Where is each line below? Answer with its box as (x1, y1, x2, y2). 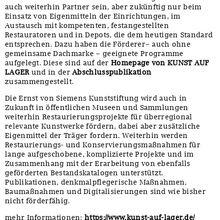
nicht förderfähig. (5, 196, 70, 205)
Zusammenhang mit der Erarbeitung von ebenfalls (5, 159, 191, 168)
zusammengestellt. (5, 77, 74, 86)
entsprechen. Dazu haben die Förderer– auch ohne (5, 39, 191, 49)
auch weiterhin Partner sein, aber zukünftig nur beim (5, 2, 202, 11)
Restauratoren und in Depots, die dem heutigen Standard (5, 30, 213, 39)
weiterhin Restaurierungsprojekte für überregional (5, 112, 192, 121)
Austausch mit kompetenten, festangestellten (5, 21, 169, 30)
